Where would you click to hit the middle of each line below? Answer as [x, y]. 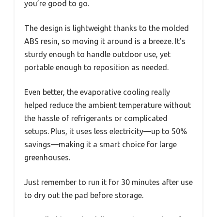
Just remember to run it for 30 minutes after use [108, 182]
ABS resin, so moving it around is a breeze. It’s [105, 41]
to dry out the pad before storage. [84, 195]
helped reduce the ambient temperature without [108, 105]
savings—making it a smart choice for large [101, 144]
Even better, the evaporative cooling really [97, 92]
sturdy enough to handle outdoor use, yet [97, 54]
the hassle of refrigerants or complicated [96, 118]
